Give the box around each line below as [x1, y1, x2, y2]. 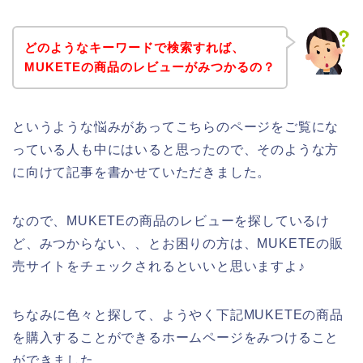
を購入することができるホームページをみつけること [12, 330, 340, 344]
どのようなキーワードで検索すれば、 [23, 40, 245, 54]
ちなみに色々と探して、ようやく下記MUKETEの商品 [12, 307, 344, 322]
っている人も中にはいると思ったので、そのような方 [12, 142, 340, 156]
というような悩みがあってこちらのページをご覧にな [12, 119, 340, 134]
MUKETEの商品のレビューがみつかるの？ [23, 59, 275, 74]
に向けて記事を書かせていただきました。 [12, 164, 271, 179]
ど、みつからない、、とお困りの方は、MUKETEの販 [12, 236, 344, 250]
